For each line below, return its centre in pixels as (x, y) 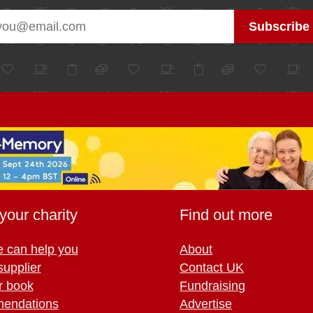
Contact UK (212, 267)
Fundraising (213, 285)
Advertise (206, 304)
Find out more (226, 214)
